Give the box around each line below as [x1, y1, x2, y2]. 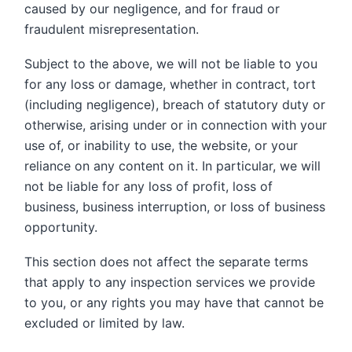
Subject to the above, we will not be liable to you [24, 56, 317, 71]
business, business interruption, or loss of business [24, 199, 325, 214]
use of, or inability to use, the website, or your [24, 137, 298, 153]
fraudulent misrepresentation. [24, 21, 199, 37]
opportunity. [24, 219, 97, 235]
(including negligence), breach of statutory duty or [24, 97, 325, 112]
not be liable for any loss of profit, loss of [24, 178, 273, 194]
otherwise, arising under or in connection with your [24, 117, 327, 133]
